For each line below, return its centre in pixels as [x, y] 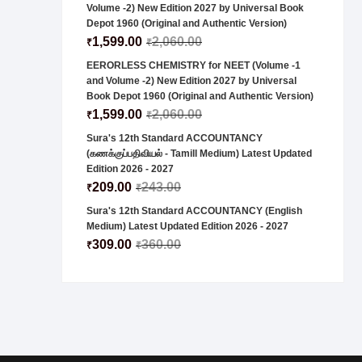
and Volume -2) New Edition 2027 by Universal [192, 81]
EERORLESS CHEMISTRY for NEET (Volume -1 [194, 65]
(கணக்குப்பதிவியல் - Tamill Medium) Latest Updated [199, 154]
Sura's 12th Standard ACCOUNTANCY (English [194, 211]
